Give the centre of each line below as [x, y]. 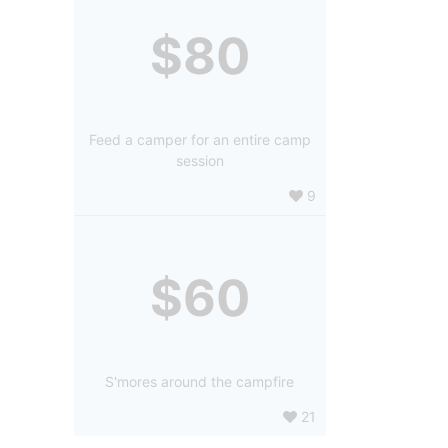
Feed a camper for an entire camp [199, 139]
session [199, 160]
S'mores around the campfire [200, 381]
